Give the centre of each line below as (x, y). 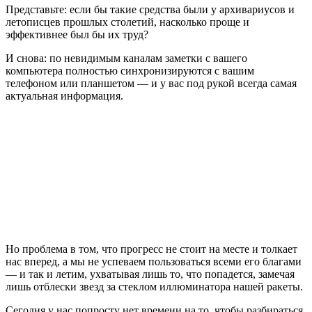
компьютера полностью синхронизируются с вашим (130, 71)
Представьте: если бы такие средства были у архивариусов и (150, 10)
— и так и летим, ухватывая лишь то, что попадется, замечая (150, 274)
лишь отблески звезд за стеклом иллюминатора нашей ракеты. (154, 287)
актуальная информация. (64, 96)
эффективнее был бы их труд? (77, 35)
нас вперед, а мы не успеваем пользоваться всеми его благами (154, 262)
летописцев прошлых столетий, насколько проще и (127, 22)
